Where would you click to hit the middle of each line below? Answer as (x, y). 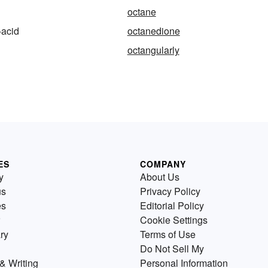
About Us (160, 176)
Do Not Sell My (172, 248)
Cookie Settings (174, 220)
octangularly (153, 50)
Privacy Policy (170, 191)
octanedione (153, 31)
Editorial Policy (172, 205)
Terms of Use (168, 234)
